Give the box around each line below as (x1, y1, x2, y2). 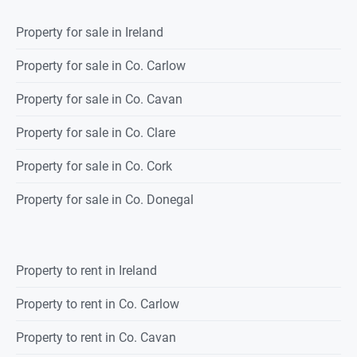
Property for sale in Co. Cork (16, 159, 172, 175)
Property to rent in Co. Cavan (16, 330, 176, 346)
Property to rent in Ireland (16, 263, 157, 279)
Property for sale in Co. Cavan (16, 92, 182, 108)
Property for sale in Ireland (16, 25, 163, 41)
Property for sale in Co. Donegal (16, 192, 194, 208)
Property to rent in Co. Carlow (16, 296, 179, 312)
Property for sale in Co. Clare (16, 125, 175, 141)
